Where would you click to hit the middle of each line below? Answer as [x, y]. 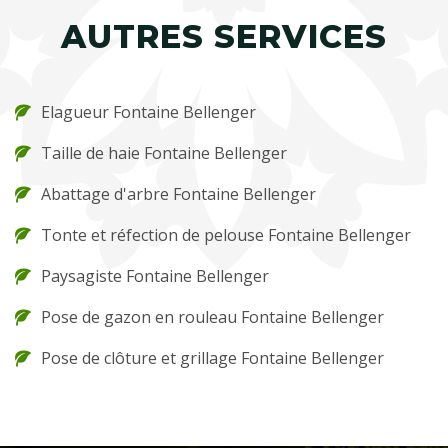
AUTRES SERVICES [224, 36]
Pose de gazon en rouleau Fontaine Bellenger [212, 317]
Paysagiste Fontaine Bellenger [155, 276]
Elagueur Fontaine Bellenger [148, 112]
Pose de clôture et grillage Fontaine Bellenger [212, 358]
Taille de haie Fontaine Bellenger [164, 153]
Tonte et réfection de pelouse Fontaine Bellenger [226, 235]
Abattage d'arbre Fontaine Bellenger [178, 194]
